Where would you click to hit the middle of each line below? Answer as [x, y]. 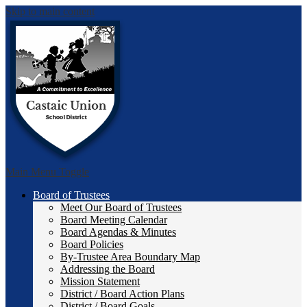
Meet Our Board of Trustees [121, 207]
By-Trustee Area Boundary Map [130, 257]
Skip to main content [50, 11]
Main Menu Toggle [47, 172]
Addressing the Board [108, 269]
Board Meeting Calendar [114, 220]
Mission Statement [100, 281]
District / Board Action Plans [122, 294]
